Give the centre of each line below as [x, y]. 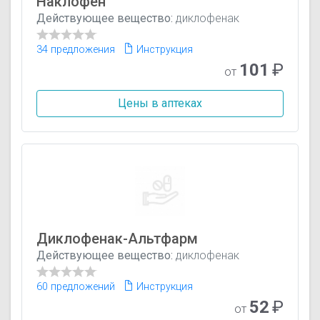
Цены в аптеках [160, 103]
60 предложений [76, 286]
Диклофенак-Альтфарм [117, 238]
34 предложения [76, 49]
